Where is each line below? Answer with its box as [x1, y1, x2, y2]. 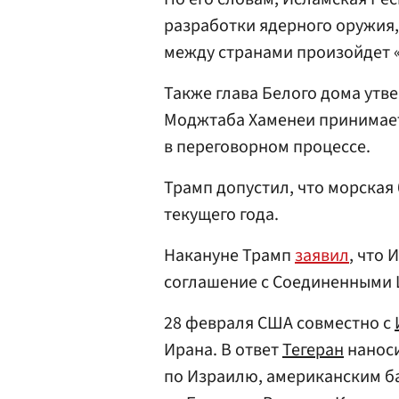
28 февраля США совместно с [164, 311, 395, 336]
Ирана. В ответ [164, 338, 282, 362]
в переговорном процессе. [164, 134, 370, 159]
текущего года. [164, 202, 279, 227]
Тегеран [282, 338, 344, 362]
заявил [295, 243, 349, 268]
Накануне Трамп [164, 243, 295, 268]
